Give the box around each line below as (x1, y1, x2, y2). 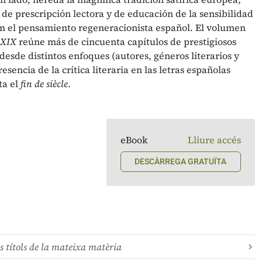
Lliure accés (187, 133, 241, 146)
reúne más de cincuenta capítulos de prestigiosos (16, 35, 236, 48)
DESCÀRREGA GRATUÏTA (135, 157, 227, 166)
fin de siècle (20, 77, 68, 90)
